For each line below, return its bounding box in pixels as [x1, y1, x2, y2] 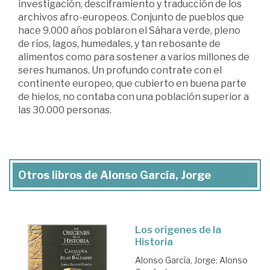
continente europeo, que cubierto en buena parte [18, 78, 246, 90]
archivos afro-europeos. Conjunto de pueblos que [18, 11, 244, 24]
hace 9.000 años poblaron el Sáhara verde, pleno [18, 25, 240, 37]
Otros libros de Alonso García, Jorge [18, 169, 211, 182]
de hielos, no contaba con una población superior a [18, 91, 249, 103]
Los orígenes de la [135, 224, 221, 236]
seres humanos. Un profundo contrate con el [18, 64, 222, 77]
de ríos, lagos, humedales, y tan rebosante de [18, 38, 221, 50]
